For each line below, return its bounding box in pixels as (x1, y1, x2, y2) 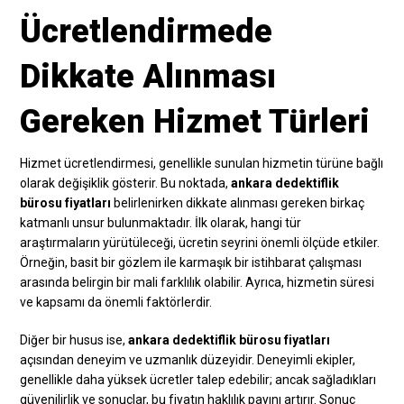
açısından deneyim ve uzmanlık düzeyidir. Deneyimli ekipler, (20, 352, 356, 367)
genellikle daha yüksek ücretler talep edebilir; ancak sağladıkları (20, 372, 377, 387)
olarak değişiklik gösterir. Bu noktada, (20, 175, 232, 190)
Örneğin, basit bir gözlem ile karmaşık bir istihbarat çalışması (20, 254, 363, 270)
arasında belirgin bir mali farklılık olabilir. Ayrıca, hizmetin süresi (20, 274, 375, 289)
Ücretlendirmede (20, 12, 273, 50)
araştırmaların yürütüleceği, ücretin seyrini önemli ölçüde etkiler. (20, 234, 381, 250)
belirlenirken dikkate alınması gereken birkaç (111, 195, 365, 210)
